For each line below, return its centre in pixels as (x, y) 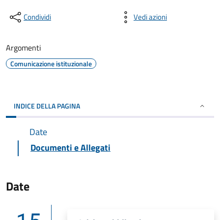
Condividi (37, 17)
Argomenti (24, 48)
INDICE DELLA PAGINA (47, 106)
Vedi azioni (150, 17)
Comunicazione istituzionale (51, 64)
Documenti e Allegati (70, 148)
